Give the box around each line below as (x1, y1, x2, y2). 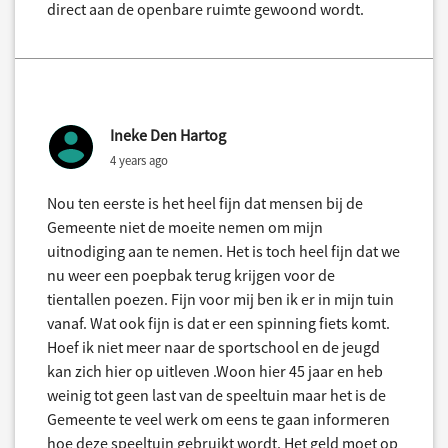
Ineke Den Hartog (110, 125, 226, 146)
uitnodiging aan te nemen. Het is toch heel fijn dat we (47, 241, 400, 262)
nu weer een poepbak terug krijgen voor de (47, 265, 335, 286)
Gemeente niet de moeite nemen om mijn (47, 217, 323, 238)
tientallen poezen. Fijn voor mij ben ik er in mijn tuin (47, 289, 394, 310)
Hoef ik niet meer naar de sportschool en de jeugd (47, 337, 380, 358)
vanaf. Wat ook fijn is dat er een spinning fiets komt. (47, 313, 390, 334)
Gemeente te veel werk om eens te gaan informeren (47, 409, 390, 430)
